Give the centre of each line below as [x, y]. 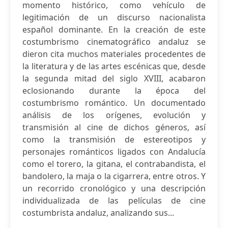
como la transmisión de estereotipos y [114, 139]
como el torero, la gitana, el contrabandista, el [114, 164]
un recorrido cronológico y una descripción [114, 188]
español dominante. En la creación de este [114, 30]
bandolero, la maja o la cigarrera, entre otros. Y [114, 176]
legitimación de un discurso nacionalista [114, 17]
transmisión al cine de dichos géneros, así [114, 127]
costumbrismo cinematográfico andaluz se [114, 42]
